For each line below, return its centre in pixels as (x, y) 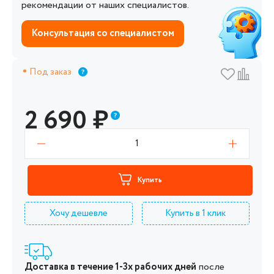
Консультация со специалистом (103, 33)
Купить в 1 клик (196, 213)
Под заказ (50, 72)
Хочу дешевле (78, 213)
